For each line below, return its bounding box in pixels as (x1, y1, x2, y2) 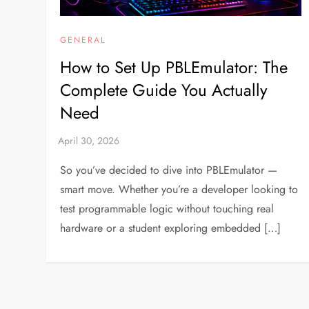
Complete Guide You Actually (60, 78, 268, 103)
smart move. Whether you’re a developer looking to (60, 181, 299, 198)
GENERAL (60, 34, 106, 47)
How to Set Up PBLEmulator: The (60, 55, 288, 80)
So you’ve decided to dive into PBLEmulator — (60, 162, 278, 179)
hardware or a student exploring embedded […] (60, 220, 281, 237)
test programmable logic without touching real (60, 201, 275, 217)
